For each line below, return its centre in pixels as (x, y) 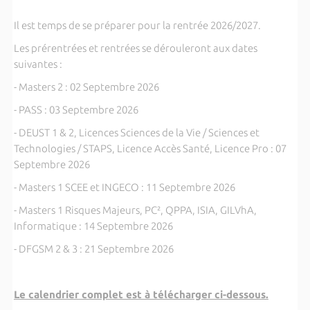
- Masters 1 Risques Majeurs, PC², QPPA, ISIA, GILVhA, (135, 210)
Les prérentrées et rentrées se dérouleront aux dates (135, 48)
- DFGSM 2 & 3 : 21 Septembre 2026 (94, 248)
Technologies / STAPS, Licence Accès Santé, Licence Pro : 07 (150, 148)
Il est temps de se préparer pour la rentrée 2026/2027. (137, 25)
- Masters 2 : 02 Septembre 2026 (86, 86)
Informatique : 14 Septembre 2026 (94, 226)
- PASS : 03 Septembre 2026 (77, 109)
